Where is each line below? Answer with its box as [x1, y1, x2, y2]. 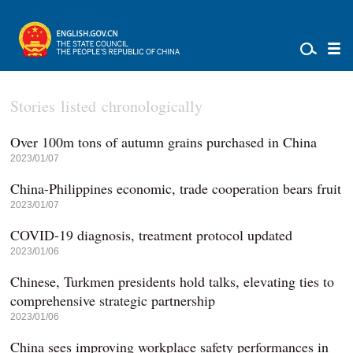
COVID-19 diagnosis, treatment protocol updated [10, 225, 293, 244]
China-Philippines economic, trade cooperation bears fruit [10, 179, 342, 198]
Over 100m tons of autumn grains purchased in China [10, 132, 318, 151]
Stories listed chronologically [10, 95, 203, 117]
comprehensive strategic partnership [10, 291, 216, 310]
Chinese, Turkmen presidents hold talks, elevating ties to [10, 272, 335, 291]
